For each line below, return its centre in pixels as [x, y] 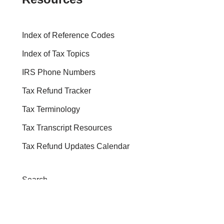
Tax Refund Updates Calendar [76, 146]
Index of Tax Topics [56, 54]
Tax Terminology [51, 109]
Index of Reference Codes [68, 35]
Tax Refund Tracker [56, 91]
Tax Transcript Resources [67, 128]
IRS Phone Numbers [59, 72]
